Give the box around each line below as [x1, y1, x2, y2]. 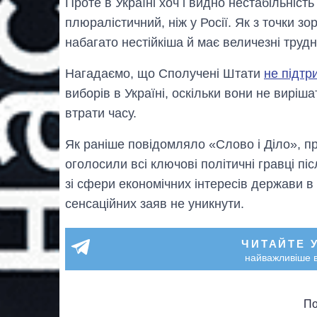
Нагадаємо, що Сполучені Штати [65, 66, 264, 81]
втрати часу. [65, 105, 137, 120]
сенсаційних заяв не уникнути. [65, 196, 244, 211]
